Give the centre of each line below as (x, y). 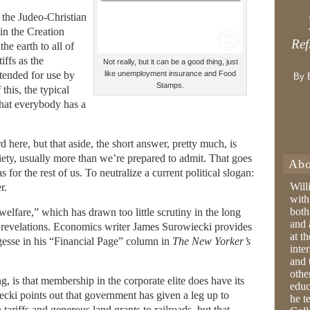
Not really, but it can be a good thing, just (170, 62)
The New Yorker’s (211, 241)
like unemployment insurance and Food (170, 73)
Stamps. (170, 85)
